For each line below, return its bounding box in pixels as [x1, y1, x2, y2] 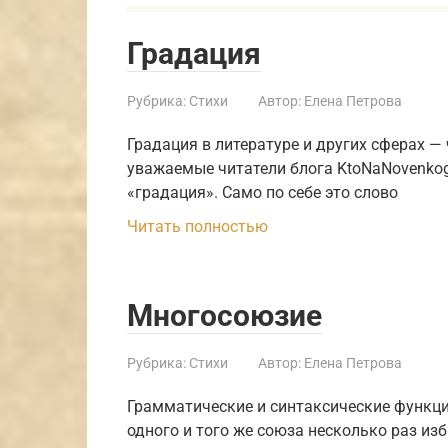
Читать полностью [127, 216, 268, 236]
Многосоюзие [127, 297, 322, 333]
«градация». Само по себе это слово [127, 182, 398, 202]
